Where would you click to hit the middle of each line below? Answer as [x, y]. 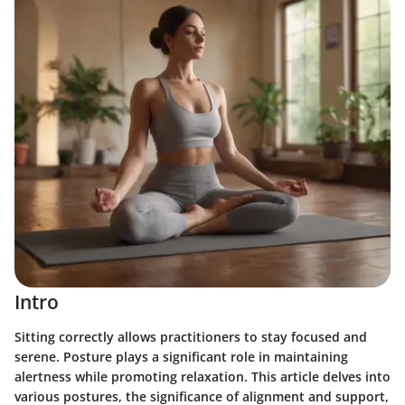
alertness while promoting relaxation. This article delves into [202, 376]
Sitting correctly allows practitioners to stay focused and [191, 336]
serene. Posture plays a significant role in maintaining [181, 356]
